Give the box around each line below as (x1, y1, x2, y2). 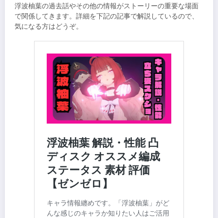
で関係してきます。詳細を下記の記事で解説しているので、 (15, 11, 199, 21)
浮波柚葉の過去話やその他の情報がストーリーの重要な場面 (15, 1, 199, 11)
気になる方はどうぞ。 (15, 21, 83, 31)
